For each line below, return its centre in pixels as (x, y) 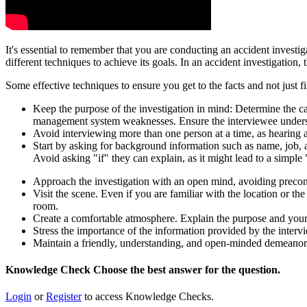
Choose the (120, 270)
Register (64, 297)
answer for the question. (223, 270)
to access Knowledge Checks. (148, 297)
